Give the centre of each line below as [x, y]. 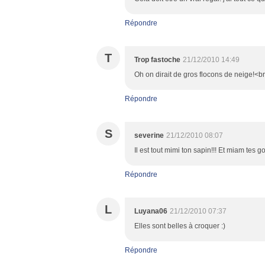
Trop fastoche [157, 60]
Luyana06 [151, 211]
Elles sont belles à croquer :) [180, 226]
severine [149, 135]
